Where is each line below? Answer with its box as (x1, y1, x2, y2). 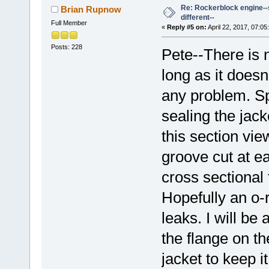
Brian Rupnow (61, 4, 122, 15)
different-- (180, 13, 214, 22)
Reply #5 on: (166, 23, 207, 31)
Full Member (50, 19, 87, 27)
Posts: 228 (50, 43, 82, 51)
